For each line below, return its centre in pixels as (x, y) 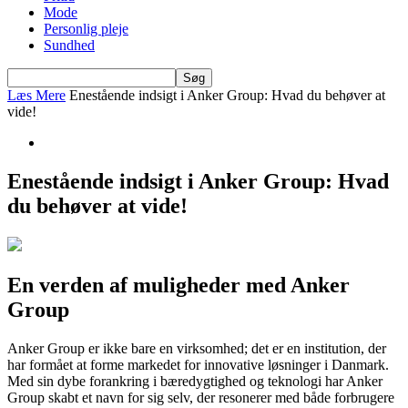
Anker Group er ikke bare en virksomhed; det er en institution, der (197, 348)
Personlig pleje (86, 29)
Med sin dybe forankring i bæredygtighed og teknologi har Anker (195, 381)
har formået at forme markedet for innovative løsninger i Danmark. (198, 364)
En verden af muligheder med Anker (178, 285)
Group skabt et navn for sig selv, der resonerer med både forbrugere (201, 397)
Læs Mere (36, 95)
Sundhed (69, 45)
